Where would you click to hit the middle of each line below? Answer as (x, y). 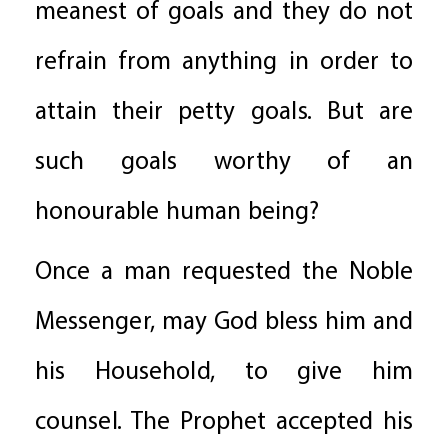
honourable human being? (177, 213)
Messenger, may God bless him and (224, 323)
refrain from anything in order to (224, 63)
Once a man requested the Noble (224, 273)
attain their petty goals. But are (224, 113)
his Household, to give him (224, 373)
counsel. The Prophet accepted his (224, 423)
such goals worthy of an (224, 163)
